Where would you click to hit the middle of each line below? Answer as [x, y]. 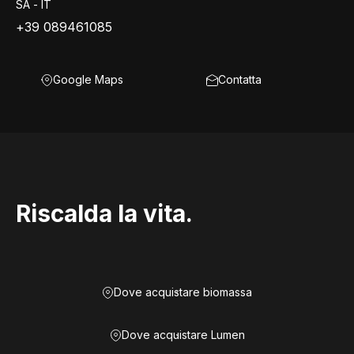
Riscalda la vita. [104, 213]
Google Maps [88, 79]
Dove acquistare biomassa [183, 292]
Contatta [240, 79]
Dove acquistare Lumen [183, 335]
